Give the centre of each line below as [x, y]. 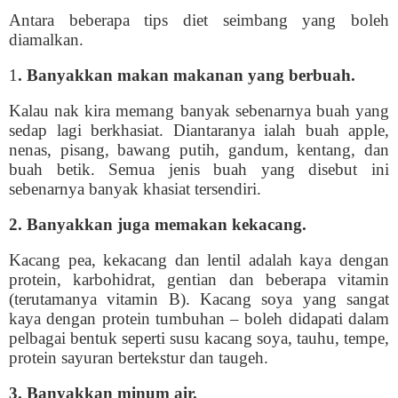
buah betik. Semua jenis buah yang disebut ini [199, 169]
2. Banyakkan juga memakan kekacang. [158, 224]
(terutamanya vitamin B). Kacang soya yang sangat [199, 299]
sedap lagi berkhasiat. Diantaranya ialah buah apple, [199, 130]
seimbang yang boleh [306, 20]
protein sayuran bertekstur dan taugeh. [139, 358]
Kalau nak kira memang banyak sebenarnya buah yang [199, 111]
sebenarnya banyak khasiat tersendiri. [135, 189]
